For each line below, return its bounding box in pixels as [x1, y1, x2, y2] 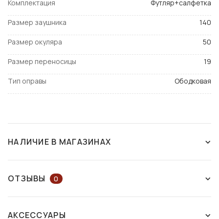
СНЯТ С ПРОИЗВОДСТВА [8, 162, 143, 177]
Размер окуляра [8, 37, 62, 47]
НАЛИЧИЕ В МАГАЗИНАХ [8, 136, 111, 148]
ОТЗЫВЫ [8, 173, 46, 184]
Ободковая [175, 76, 211, 86]
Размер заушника [8, 18, 66, 27]
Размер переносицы [8, 57, 76, 66]
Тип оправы [8, 76, 46, 86]
